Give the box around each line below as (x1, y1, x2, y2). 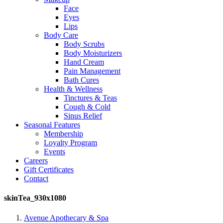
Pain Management (64, 67, 120, 75)
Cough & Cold (64, 103, 111, 111)
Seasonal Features (24, 120, 80, 129)
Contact (24, 174, 48, 183)
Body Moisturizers (64, 49, 122, 57)
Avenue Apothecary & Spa (24, 213, 109, 222)
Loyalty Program (44, 138, 97, 147)
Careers (24, 156, 48, 165)
